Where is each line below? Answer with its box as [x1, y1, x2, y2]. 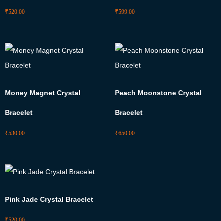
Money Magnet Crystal [5, 89, 80, 97]
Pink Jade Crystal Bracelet [5, 195, 93, 204]
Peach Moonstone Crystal [114, 89, 202, 97]
